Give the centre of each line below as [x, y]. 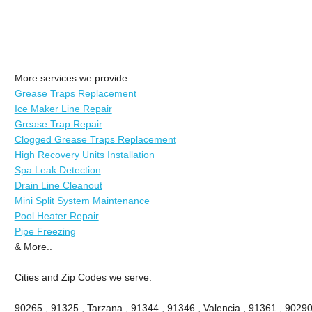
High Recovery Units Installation [84, 154]
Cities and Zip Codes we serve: [83, 277]
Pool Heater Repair [56, 216]
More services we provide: [72, 78]
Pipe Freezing [45, 231]
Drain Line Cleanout [58, 185]
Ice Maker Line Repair [63, 108]
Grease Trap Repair [58, 124]
